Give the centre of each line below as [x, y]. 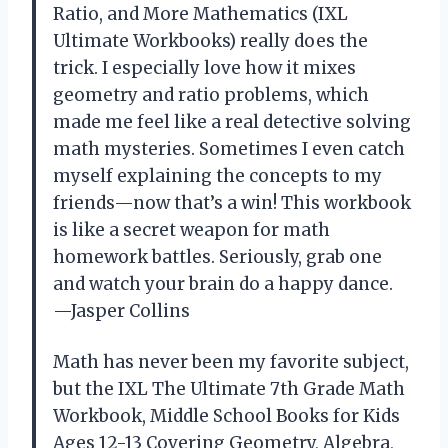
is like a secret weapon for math [191, 229]
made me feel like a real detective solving [232, 121]
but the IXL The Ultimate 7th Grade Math [229, 388]
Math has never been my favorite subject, [231, 361]
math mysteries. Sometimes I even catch [229, 148]
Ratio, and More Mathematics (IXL [200, 13]
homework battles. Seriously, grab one [217, 256]
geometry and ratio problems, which [211, 94]
